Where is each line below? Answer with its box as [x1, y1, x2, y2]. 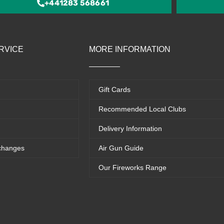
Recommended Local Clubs [98, 104, 186, 113]
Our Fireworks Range [98, 163, 166, 171]
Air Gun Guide [98, 143, 143, 152]
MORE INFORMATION [89, 44, 170, 53]
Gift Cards [98, 85, 130, 93]
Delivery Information [98, 124, 162, 132]
